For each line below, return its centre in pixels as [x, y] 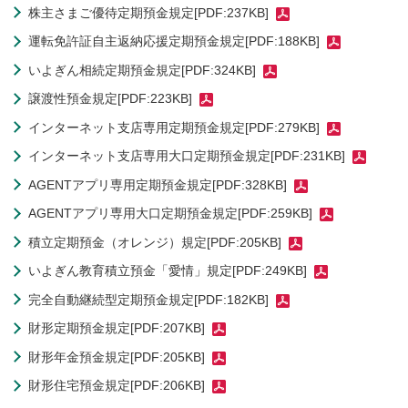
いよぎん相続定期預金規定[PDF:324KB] [142, 70]
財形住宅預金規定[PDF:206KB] [117, 386]
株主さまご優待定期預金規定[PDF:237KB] [148, 12]
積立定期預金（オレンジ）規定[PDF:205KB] [155, 242]
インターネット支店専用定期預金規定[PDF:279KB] [174, 127]
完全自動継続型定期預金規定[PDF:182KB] [148, 299]
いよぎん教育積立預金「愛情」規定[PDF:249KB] [168, 271]
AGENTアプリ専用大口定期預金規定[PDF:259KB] [170, 214]
